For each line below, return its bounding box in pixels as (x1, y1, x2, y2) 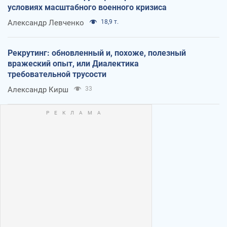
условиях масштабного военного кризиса (8, 2, 167, 12)
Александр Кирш (8, 85, 68, 94)
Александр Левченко (8, 18, 84, 27)
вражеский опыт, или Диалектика (8, 58, 139, 68)
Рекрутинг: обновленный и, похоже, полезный (8, 48, 186, 58)
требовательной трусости (8, 69, 106, 79)
